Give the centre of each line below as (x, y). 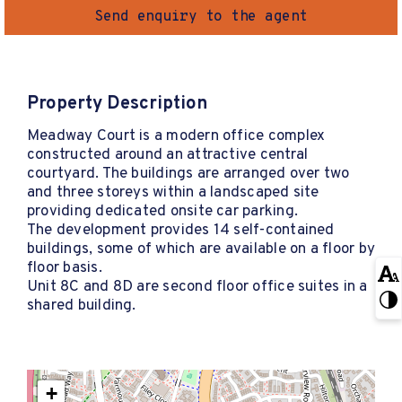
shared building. (82, 306)
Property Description (117, 104)
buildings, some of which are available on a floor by (201, 249)
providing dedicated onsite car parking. (162, 211)
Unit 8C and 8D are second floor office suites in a (197, 287)
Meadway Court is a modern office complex (176, 136)
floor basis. (65, 268)
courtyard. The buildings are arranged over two (188, 174)
